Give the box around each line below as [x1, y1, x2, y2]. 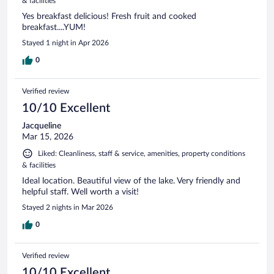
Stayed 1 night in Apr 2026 [22, 39, 109, 47]
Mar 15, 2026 [22, 133, 73, 142]
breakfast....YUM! [22, 23, 86, 32]
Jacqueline [22, 122, 61, 131]
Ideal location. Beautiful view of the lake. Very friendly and [22, 177, 240, 186]
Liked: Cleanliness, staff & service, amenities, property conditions [38, 150, 245, 158]
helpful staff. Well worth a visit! [22, 188, 139, 197]
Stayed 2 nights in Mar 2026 [22, 204, 113, 212]
